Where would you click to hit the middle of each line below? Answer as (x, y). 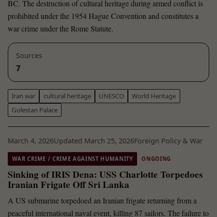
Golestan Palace (35, 110)
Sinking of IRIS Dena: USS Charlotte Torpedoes (105, 174)
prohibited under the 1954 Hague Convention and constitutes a (103, 15)
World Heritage (154, 96)
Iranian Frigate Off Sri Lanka (69, 184)
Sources (29, 55)
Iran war (24, 96)
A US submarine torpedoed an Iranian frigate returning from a (102, 201)
